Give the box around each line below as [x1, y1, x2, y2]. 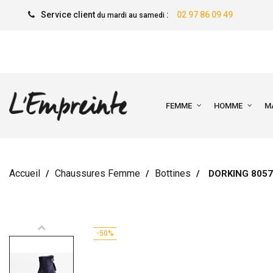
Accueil [9, 168, 40, 179]
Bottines [155, 168, 191, 179]
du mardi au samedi [96, 11, 165, 19]
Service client [40, 10, 97, 19]
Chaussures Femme [55, 168, 140, 179]
